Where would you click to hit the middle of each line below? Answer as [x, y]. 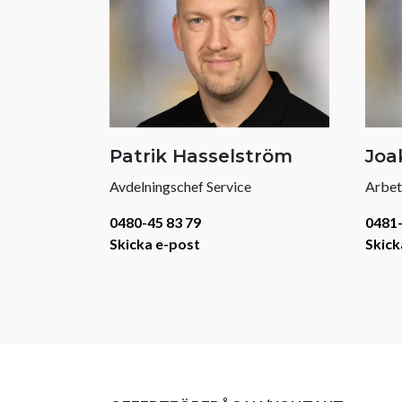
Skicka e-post [155, 243]
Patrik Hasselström [201, 156]
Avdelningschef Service [180, 186]
